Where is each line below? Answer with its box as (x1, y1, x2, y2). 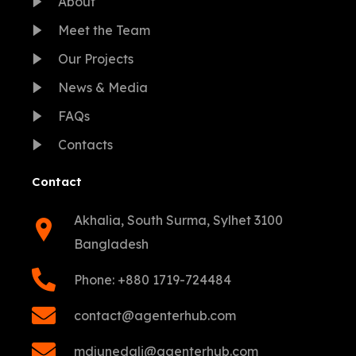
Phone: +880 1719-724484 (73, 271, 231, 288)
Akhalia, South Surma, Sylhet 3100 (73, 211, 283, 228)
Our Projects (57, 50, 133, 67)
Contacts (57, 136, 113, 153)
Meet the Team (57, 21, 150, 38)
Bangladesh (73, 235, 149, 252)
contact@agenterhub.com (73, 307, 236, 323)
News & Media (57, 79, 148, 95)
